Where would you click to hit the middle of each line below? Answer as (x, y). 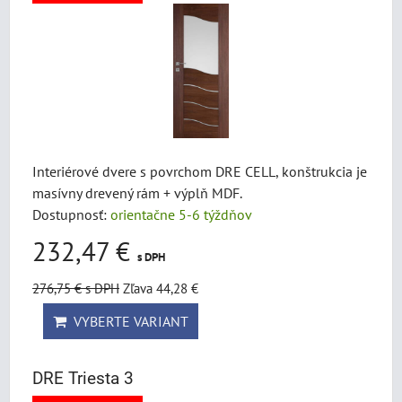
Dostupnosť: (71, 214)
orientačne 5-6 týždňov (181, 214)
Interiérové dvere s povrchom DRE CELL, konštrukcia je (200, 171)
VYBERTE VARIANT (127, 321)
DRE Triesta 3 (83, 378)
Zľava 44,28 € (161, 288)
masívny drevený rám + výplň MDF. (137, 193)
